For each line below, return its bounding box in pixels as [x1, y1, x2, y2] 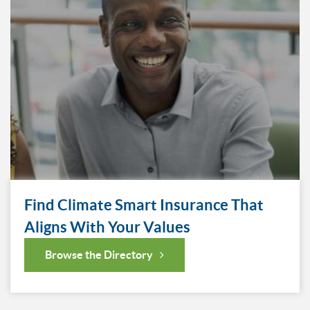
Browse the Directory [45, 248, 153, 261]
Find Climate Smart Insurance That [24, 195, 264, 213]
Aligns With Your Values [24, 217, 190, 235]
